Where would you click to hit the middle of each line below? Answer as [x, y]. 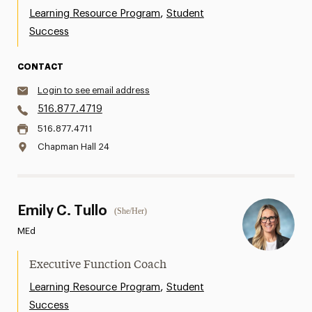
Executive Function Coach [97, 265]
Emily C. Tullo [62, 211]
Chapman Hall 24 [73, 147]
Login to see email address [93, 90]
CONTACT [40, 67]
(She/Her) [130, 211]
